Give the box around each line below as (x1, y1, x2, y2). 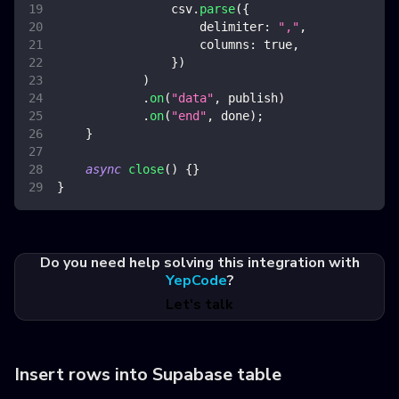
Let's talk (166, 295, 233, 315)
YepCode (165, 271, 227, 291)
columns (199, 37, 249, 53)
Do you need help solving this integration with (39, 253, 360, 273)
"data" (171, 91, 214, 106)
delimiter (199, 20, 264, 35)
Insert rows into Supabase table (14, 362, 281, 387)
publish (221, 91, 278, 106)
